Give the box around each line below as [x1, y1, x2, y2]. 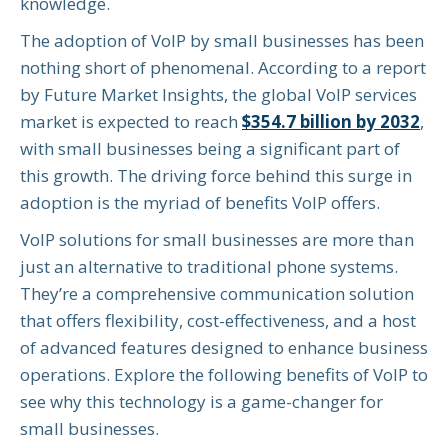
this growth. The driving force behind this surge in [20, 164, 412, 188]
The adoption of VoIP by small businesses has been [20, 29, 424, 53]
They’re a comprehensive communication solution [20, 282, 414, 306]
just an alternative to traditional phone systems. [20, 255, 398, 279]
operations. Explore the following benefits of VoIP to [20, 363, 428, 387]
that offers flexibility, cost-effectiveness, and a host [20, 309, 416, 333]
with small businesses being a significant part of [20, 137, 400, 161]
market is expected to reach [20, 110, 242, 134]
